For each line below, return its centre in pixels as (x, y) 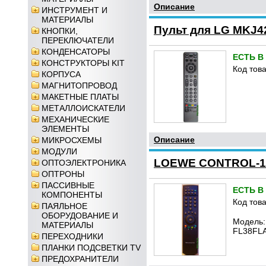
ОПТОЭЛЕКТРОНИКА (84, 163)
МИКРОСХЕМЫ (72, 140)
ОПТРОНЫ (63, 174)
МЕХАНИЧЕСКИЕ (75, 119)
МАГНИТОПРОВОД (79, 85)
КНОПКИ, (60, 31)
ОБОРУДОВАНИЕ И (80, 216)
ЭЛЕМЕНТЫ (65, 129)
